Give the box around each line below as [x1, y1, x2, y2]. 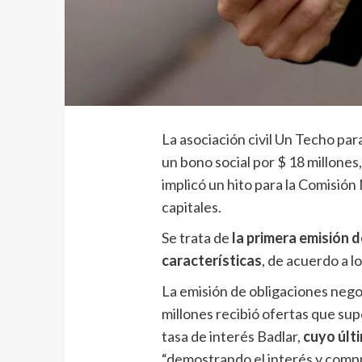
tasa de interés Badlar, [161, 326, 303, 345]
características [161, 250, 262, 269]
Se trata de [161, 228, 232, 246]
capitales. [161, 197, 221, 216]
